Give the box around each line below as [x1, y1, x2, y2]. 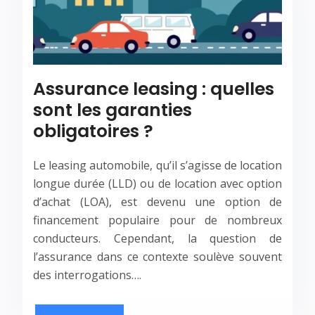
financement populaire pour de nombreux [33, 212, 282, 228]
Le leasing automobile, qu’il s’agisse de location [33, 157, 282, 173]
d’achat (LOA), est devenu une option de [33, 193, 282, 210]
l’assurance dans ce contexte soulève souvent [33, 248, 282, 264]
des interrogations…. [33, 266, 141, 283]
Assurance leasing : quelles [33, 76, 274, 101]
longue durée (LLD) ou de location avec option [33, 175, 282, 191]
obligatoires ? [33, 118, 153, 143]
